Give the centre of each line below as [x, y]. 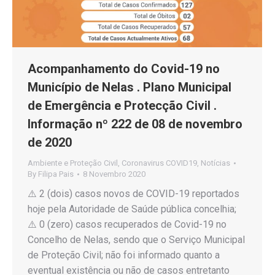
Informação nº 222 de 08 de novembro [135, 124]
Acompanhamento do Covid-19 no [124, 69]
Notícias [215, 163]
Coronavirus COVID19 [159, 163]
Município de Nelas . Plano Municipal [130, 87]
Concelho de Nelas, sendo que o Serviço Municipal [136, 240]
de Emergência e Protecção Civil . [122, 106]
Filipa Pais [56, 174]
